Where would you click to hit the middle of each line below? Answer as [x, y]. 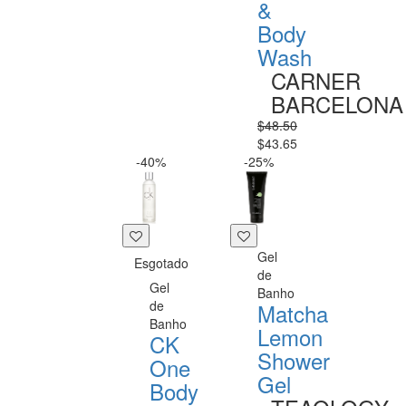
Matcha [293, 313]
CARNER [316, 80]
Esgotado [161, 263]
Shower [294, 360]
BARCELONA [337, 104]
